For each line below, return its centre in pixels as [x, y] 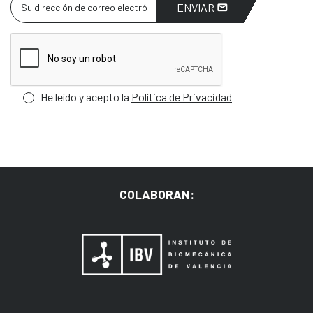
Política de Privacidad [182, 96]
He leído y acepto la [86, 96]
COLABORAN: [156, 194]
